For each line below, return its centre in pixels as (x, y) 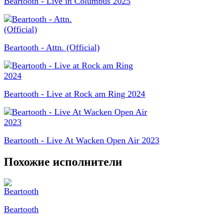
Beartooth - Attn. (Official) (52, 48)
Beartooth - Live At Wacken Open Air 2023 (82, 141)
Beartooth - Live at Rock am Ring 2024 (75, 94)
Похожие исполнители (63, 162)
